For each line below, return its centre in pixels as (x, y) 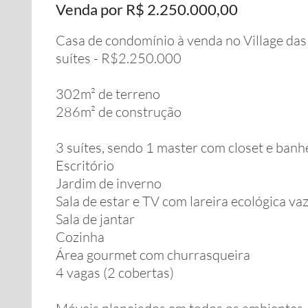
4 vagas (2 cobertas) (115, 273)
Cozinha (80, 237)
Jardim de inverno (109, 183)
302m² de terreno (108, 94)
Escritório (85, 165)
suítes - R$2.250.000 (119, 58)
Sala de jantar (95, 219)
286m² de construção (119, 112)
